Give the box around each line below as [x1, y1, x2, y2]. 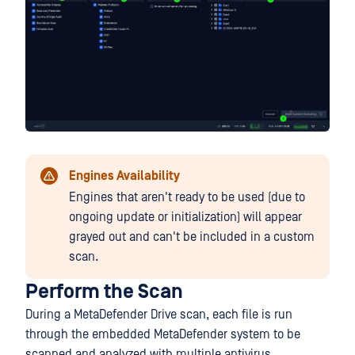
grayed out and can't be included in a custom [69, 229, 315, 244]
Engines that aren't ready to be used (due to [69, 189, 305, 204]
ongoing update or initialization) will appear [69, 209, 302, 224]
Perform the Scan [25, 280, 183, 303]
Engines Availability [69, 168, 180, 183]
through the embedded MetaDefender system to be [25, 326, 300, 342]
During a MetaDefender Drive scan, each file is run [25, 307, 292, 322]
